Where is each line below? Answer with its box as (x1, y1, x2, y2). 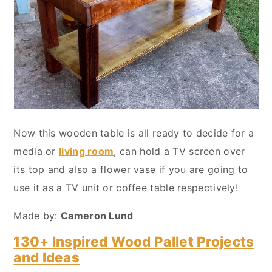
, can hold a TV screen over (114, 145, 245, 157)
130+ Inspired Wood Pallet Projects (13, 233, 254, 250)
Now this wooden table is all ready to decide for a (13, 127, 254, 139)
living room (59, 145, 114, 157)
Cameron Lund (61, 209, 134, 222)
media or (13, 145, 59, 157)
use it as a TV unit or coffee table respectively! (13, 182, 239, 194)
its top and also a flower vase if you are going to (13, 163, 248, 175)
